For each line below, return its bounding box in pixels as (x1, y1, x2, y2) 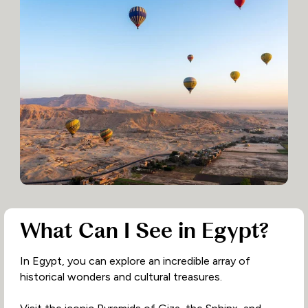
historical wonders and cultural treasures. (19, 270, 222, 284)
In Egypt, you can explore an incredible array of (19, 254, 250, 268)
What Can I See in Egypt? (19, 217, 269, 244)
